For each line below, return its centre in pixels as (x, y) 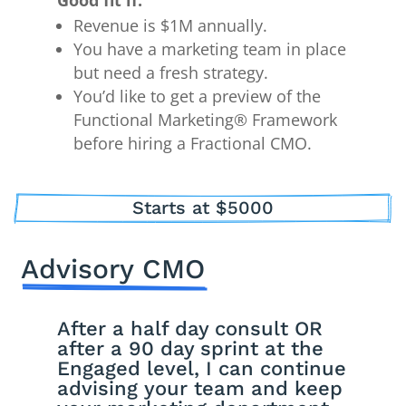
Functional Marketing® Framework (206, 120)
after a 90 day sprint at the (191, 348)
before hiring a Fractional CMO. (193, 144)
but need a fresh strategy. (171, 73)
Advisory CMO (112, 268)
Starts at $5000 (203, 208)
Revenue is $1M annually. (171, 26)
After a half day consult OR (190, 328)
